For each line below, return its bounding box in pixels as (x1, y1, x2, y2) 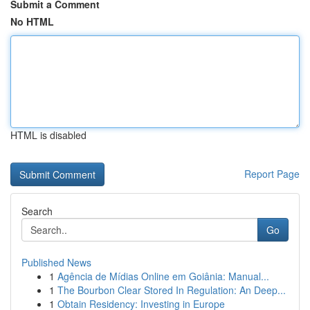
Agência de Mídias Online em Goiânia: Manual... (57, 269, 269, 283)
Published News (21, 255, 91, 269)
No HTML (10, 15, 54, 28)
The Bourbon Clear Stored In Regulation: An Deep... (57, 283, 286, 297)
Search (21, 204, 53, 218)
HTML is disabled (10, 128, 86, 142)
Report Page (244, 167, 300, 181)
